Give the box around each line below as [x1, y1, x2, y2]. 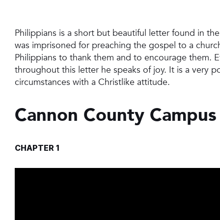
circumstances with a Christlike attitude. [15, 76, 170, 89]
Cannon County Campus [15, 103, 217, 128]
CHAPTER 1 [15, 143, 59, 153]
